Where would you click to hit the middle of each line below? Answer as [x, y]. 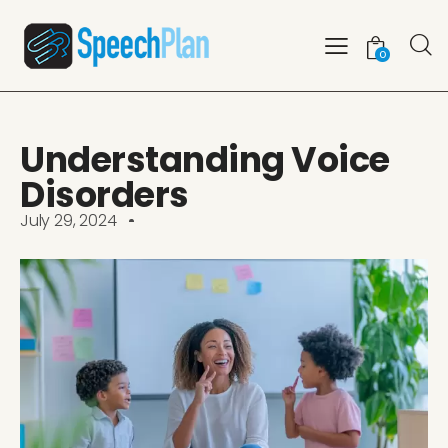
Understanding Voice [205, 160]
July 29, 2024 [68, 221]
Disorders [104, 195]
